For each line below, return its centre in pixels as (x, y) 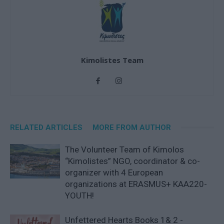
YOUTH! (79, 195)
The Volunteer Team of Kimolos (124, 149)
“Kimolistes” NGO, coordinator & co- (132, 161)
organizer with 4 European (114, 172)
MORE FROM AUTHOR (132, 127)
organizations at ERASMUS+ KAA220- (136, 184)
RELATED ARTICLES (46, 127)
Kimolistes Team (112, 60)
